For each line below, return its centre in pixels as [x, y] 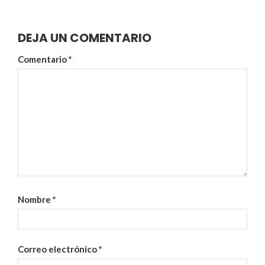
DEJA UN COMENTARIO [85, 38]
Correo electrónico [58, 249]
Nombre [35, 199]
